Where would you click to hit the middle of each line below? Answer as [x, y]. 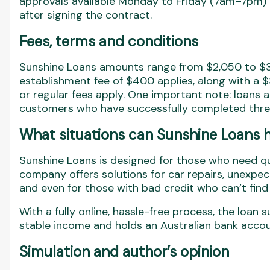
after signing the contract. [86, 15]
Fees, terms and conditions [109, 41]
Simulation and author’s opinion [124, 252]
